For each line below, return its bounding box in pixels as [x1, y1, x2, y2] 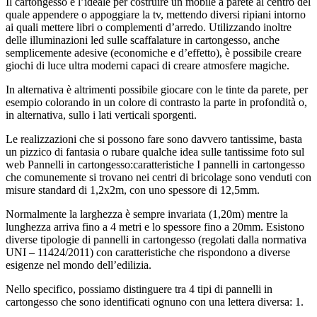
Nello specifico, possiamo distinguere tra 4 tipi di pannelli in [6, 283, 272, 296]
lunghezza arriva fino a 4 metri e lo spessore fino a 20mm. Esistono [6, 221, 304, 234]
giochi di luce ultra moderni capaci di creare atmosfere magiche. [6, 59, 289, 72]
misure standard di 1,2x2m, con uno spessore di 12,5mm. [6, 184, 260, 197]
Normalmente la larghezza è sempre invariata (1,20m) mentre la [6, 208, 288, 221]
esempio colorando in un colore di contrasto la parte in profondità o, [6, 96, 307, 109]
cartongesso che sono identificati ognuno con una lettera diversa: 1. [6, 296, 304, 309]
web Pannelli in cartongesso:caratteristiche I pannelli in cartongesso [6, 158, 305, 171]
